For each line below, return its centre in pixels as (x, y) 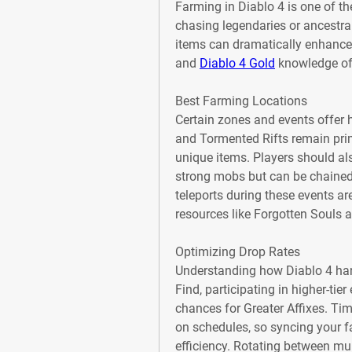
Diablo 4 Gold (237, 63)
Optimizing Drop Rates (238, 252)
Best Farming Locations (241, 101)
